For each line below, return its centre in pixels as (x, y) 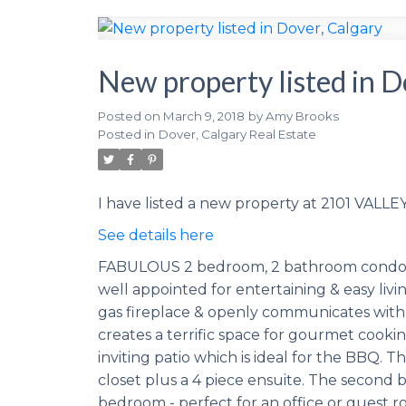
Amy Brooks (302, 116)
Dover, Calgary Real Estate (237, 134)
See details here (155, 235)
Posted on (130, 116)
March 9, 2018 (203, 116)
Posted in (126, 134)
